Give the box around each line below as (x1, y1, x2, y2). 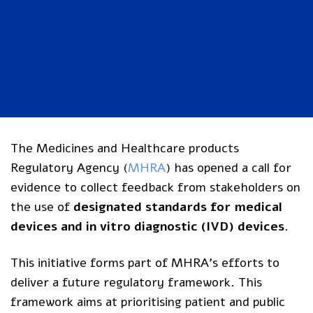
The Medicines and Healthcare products (10, 139, 240, 156)
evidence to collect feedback (10, 178, 175, 196)
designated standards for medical (73, 198, 283, 215)
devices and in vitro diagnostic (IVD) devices (10, 217, 285, 235)
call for (252, 159, 292, 176)
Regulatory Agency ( (10, 159, 129, 176)
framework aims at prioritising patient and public (10, 293, 286, 311)
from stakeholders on (174, 178, 301, 196)
